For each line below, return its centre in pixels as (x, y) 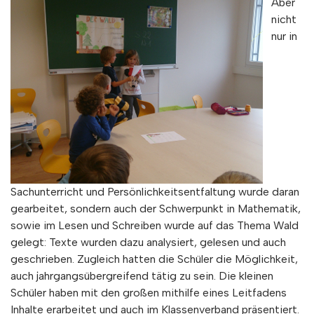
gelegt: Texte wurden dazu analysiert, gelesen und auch (148, 242)
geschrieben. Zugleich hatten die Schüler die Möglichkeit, (154, 259)
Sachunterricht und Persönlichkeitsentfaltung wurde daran (155, 192)
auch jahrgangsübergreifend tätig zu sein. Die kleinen (142, 276)
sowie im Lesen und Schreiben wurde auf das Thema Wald (155, 225)
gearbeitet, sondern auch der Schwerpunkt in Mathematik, (156, 209)
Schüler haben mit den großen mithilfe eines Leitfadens (149, 293)
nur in (284, 36)
